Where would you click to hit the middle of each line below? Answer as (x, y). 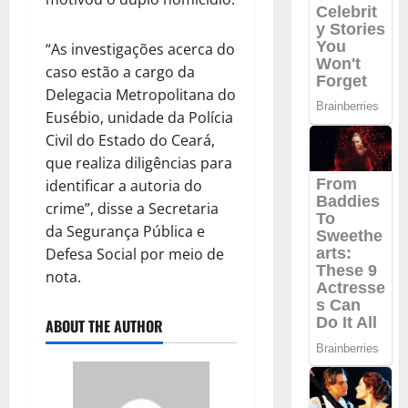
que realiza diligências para (139, 163)
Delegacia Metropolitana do (141, 95)
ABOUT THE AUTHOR (104, 326)
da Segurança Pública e (125, 232)
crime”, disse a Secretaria (132, 209)
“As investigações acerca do (140, 50)
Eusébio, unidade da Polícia (139, 118)
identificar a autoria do (124, 186)
